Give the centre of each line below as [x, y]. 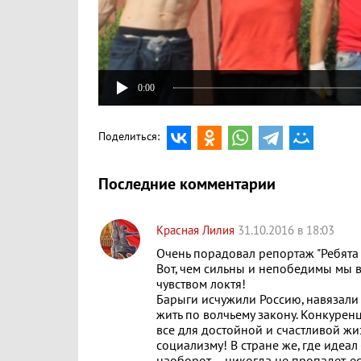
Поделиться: [129, 137]
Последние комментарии [187, 185]
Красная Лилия [197, 230]
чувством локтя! [201, 284]
